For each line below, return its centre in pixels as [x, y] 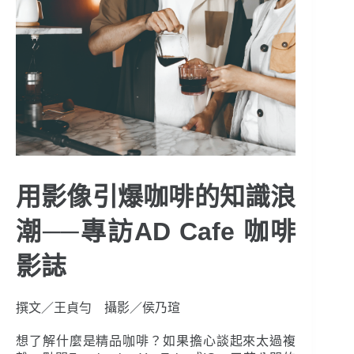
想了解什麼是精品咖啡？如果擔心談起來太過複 [156, 341]
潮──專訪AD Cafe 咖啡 [156, 232]
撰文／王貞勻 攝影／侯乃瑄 [98, 308]
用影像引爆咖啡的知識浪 [156, 197]
